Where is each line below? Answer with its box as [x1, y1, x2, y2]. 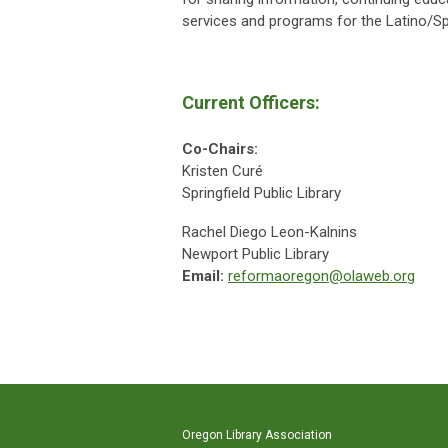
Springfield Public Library [182, 184, 341, 203]
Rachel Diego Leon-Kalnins [182, 223, 357, 242]
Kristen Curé [182, 162, 263, 181]
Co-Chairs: [182, 140, 258, 159]
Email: [182, 267, 224, 286]
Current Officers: [182, 92, 320, 114]
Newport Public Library [182, 245, 329, 264]
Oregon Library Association [182, 428, 332, 443]
